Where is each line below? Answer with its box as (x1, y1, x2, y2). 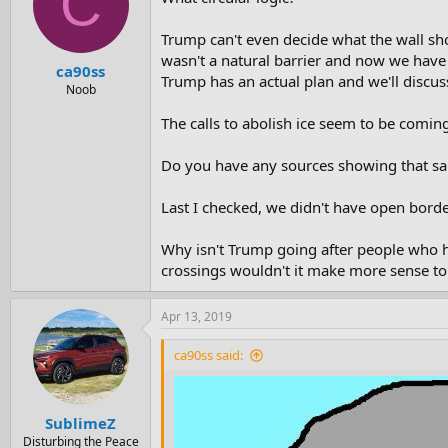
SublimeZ (45, 412, 116, 433)
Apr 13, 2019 (161, 308, 232, 326)
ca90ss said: (174, 346, 243, 365)
